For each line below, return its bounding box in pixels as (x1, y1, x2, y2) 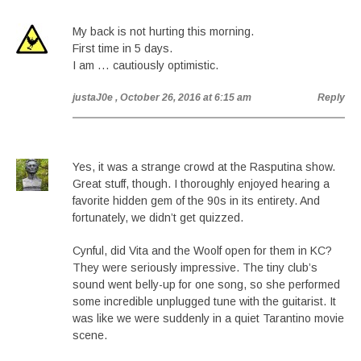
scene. (73, 329, 107, 342)
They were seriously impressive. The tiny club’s (73, 261, 317, 274)
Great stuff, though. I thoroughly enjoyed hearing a (73, 177, 330, 190)
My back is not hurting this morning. (73, 25, 254, 38)
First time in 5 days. (73, 42, 172, 55)
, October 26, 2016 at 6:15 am (115, 92, 251, 103)
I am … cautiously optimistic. (73, 59, 218, 72)
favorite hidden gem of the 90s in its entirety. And (73, 194, 320, 207)
